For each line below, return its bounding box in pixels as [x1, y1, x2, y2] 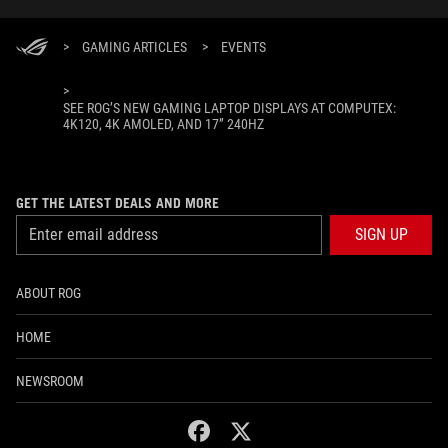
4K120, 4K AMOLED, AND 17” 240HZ [63, 115, 264, 132]
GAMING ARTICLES [82, 38, 187, 55]
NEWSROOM [16, 372, 84, 389]
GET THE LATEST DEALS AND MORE [16, 193, 219, 212]
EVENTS [221, 38, 266, 55]
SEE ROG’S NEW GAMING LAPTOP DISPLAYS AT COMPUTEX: [63, 99, 396, 116]
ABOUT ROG [16, 284, 81, 301]
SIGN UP [354, 224, 408, 244]
